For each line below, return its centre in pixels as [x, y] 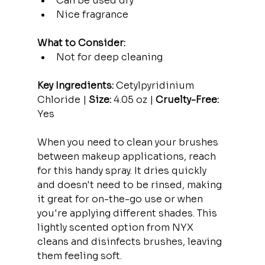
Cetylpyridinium [155, 85]
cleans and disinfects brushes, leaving [130, 241]
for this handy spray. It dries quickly [123, 170]
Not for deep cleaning [109, 57]
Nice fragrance [92, 14]
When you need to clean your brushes [129, 142]
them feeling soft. [79, 256]
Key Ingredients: [75, 85]
